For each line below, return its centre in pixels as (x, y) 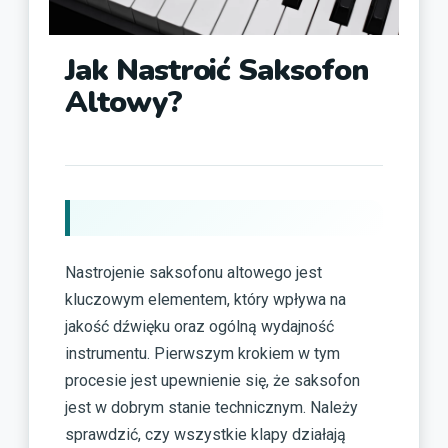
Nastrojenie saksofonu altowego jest (193, 272)
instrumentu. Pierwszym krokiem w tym (202, 353)
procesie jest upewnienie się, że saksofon (212, 380)
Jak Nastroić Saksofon (216, 71)
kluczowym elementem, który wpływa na (205, 299)
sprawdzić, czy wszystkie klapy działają (205, 434)
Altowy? (123, 103)
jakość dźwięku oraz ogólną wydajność (199, 326)
